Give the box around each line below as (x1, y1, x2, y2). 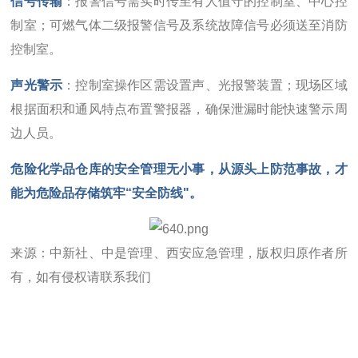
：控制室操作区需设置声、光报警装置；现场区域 (62, 78, 348, 92)
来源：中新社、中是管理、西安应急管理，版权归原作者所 (10, 245, 348, 260)
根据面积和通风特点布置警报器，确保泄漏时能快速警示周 (10, 101, 348, 116)
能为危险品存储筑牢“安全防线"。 (10, 185, 203, 200)
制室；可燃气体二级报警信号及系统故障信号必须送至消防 (10, 18, 348, 32)
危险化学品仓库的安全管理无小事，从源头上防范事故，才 (10, 161, 348, 176)
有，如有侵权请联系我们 (10, 269, 152, 284)
